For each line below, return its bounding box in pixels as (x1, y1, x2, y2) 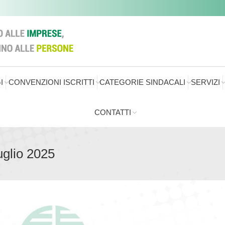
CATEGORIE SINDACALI (99, 78, 186, 86)
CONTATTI (94, 108, 131, 117)
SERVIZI (191, 78, 220, 86)
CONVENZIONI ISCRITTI (8, 78, 94, 86)
